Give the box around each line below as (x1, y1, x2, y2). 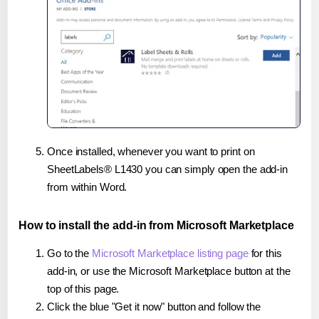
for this (248, 246, 282, 259)
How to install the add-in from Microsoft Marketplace (19, 219, 294, 231)
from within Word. (47, 180, 127, 193)
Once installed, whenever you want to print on (47, 145, 255, 157)
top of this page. (47, 282, 120, 295)
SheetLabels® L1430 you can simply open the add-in (47, 162, 288, 175)
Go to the (47, 246, 93, 259)
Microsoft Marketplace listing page (92, 246, 249, 259)
